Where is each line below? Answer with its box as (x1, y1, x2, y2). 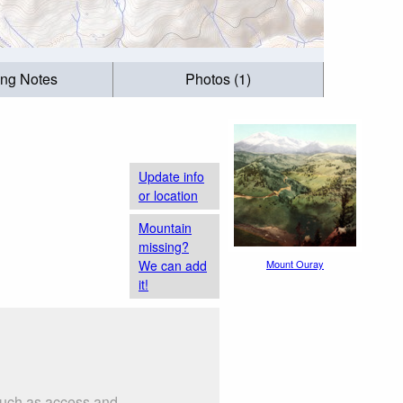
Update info (139, 166, 204, 185)
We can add (139, 255, 207, 274)
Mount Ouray (266, 256, 324, 271)
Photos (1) (185, 68, 252, 90)
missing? (139, 237, 189, 255)
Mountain (139, 218, 192, 237)
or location (139, 185, 198, 204)
